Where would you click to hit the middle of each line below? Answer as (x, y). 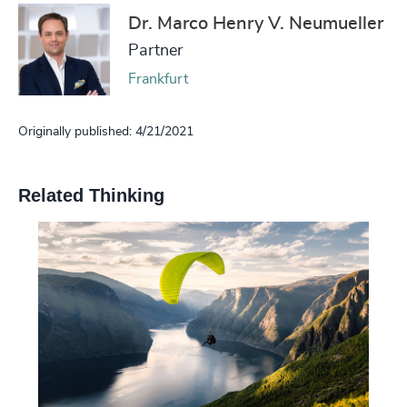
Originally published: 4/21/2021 (106, 131)
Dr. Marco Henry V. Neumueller (256, 24)
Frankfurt (158, 79)
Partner (155, 51)
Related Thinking (91, 195)
